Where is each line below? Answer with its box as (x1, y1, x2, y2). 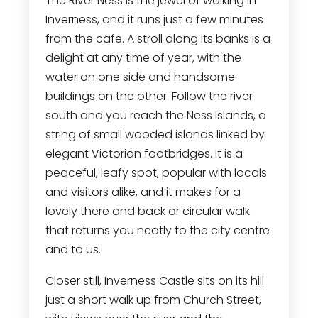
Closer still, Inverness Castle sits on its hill (45, 272, 264, 289)
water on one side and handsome (45, 69, 235, 86)
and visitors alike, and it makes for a (45, 184, 241, 201)
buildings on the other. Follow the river (45, 88, 253, 105)
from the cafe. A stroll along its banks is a (45, 31, 270, 48)
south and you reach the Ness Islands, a (45, 107, 266, 124)
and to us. (45, 241, 101, 258)
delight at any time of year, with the (45, 50, 241, 67)
